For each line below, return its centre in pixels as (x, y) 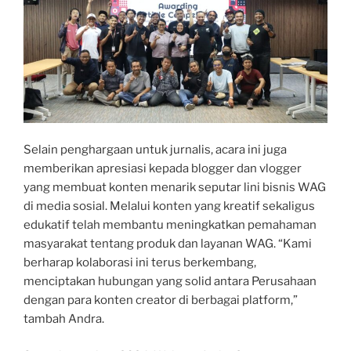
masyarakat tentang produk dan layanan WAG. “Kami (168, 244)
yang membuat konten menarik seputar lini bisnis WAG (175, 188)
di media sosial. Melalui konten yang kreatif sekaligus (169, 206)
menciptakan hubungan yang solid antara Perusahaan (170, 282)
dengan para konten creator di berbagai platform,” (161, 300)
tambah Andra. (64, 319)
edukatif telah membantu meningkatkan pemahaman (170, 225)
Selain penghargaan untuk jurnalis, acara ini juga (155, 150)
